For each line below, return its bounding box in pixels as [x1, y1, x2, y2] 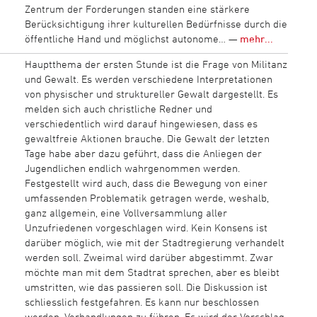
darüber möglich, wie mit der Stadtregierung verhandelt [24, 236, 284, 248]
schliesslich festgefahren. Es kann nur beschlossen [24, 295, 259, 308]
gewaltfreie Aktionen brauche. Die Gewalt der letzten [24, 132, 270, 144]
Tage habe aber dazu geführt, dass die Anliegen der [24, 146, 262, 159]
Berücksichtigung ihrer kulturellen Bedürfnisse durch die [24, 17, 287, 30]
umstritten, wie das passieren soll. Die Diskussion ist [24, 280, 267, 293]
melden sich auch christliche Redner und [24, 102, 212, 115]
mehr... [239, 32, 273, 45]
